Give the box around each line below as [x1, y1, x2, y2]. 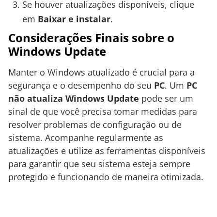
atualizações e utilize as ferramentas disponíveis [8, 145, 205, 157]
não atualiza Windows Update [8, 93, 139, 105]
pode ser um [139, 93, 193, 105]
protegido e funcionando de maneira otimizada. [8, 171, 203, 183]
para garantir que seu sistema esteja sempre [8, 158, 190, 170]
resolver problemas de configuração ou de [8, 119, 182, 131]
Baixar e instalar [37, 13, 110, 25]
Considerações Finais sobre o [8, 30, 174, 46]
